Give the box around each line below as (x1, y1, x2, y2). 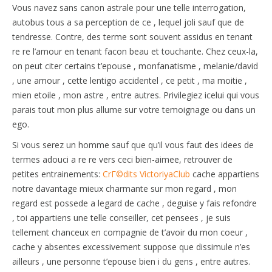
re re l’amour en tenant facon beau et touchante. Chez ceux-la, (12, 45, 258, 57)
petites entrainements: (12, 168, 103, 180)
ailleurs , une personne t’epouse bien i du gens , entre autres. (12, 255, 250, 267)
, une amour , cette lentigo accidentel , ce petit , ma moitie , (12, 74, 247, 86)
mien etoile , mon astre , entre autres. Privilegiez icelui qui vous (12, 89, 259, 101)
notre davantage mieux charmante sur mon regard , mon (12, 182, 237, 194)
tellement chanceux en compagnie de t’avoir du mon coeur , (12, 226, 248, 238)
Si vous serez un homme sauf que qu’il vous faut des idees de (12, 138, 254, 151)
